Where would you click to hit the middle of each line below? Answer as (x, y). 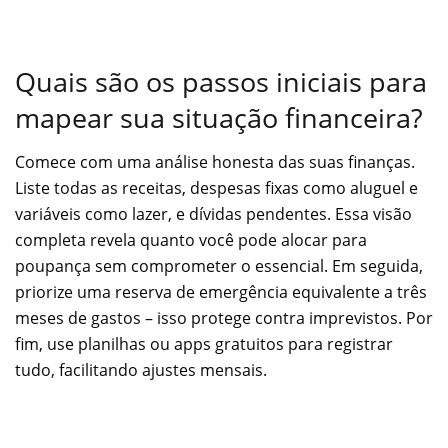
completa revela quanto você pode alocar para (191, 240)
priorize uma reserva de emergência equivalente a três (221, 292)
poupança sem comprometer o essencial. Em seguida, (219, 266)
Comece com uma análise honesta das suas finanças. (215, 162)
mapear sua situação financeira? (219, 117)
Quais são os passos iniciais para (221, 81)
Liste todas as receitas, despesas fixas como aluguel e (216, 188)
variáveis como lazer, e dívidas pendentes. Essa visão (213, 214)
